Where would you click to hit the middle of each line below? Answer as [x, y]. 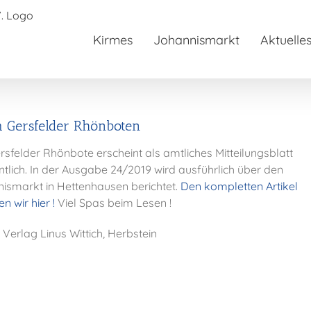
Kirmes [113, 40]
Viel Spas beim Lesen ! [114, 203]
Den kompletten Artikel [239, 186]
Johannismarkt [196, 40]
